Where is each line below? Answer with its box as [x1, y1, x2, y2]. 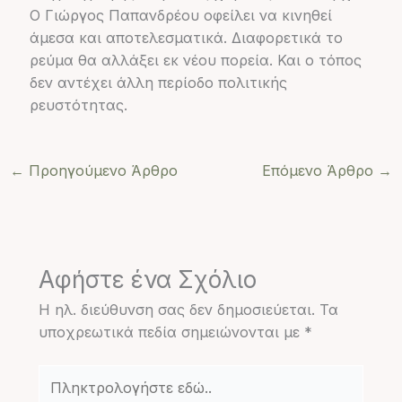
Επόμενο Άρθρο [262, 161, 379, 179]
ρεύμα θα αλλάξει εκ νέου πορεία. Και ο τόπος [29, 50, 362, 69]
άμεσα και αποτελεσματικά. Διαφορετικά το [29, 28, 343, 47]
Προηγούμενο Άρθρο [23, 161, 178, 179]
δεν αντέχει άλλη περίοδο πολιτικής [29, 73, 287, 92]
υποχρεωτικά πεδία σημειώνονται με [38, 322, 304, 341]
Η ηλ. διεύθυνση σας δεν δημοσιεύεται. [38, 300, 315, 319]
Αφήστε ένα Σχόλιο [38, 265, 257, 293]
